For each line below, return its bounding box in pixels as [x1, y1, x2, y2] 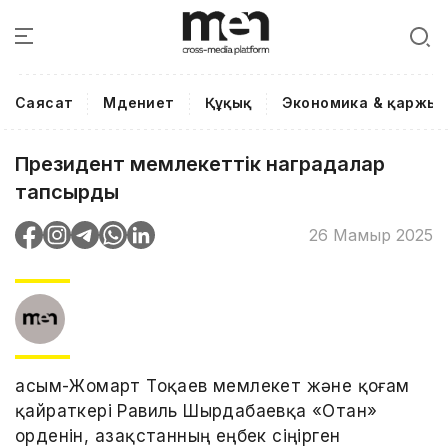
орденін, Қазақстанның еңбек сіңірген [15, 426, 341, 446]
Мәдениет [103, 94, 175, 111]
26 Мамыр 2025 [309, 224, 433, 245]
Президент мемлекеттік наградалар [15, 152, 385, 176]
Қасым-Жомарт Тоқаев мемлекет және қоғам [15, 376, 410, 396]
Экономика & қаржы [281, 94, 439, 111]
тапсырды [15, 180, 119, 204]
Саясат [15, 94, 74, 111]
